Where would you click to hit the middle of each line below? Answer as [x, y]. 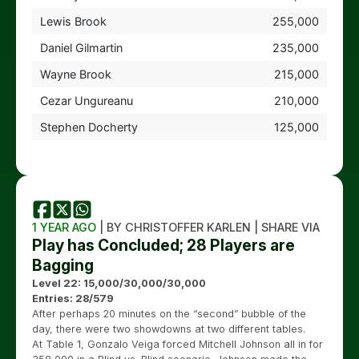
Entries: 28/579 [73, 298]
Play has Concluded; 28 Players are [163, 245]
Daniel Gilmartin [81, 47]
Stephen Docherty [89, 127]
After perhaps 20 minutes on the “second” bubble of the [169, 313]
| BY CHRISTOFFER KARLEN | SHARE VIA [208, 227]
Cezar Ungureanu [86, 100]
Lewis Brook [73, 21]
